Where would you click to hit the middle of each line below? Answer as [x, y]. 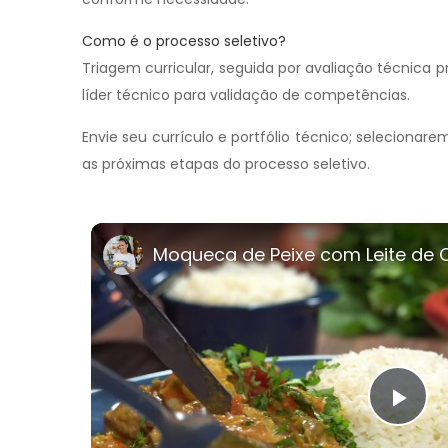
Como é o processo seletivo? [184, 41]
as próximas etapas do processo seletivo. [226, 164]
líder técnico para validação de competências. [246, 95]
